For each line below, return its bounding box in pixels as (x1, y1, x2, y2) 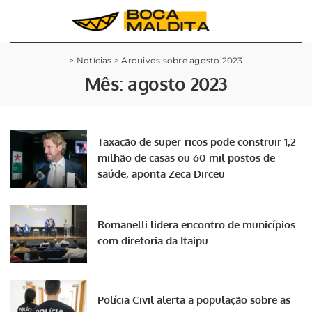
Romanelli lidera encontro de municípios (97, 218, 295, 232)
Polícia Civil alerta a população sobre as (97, 292, 290, 306)
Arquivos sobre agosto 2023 (121, 55, 243, 65)
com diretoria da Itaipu (97, 234, 208, 248)
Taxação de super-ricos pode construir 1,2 (97, 135, 296, 149)
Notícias (76, 55, 112, 65)
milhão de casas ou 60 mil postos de (97, 151, 275, 165)
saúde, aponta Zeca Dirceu (97, 167, 225, 181)
